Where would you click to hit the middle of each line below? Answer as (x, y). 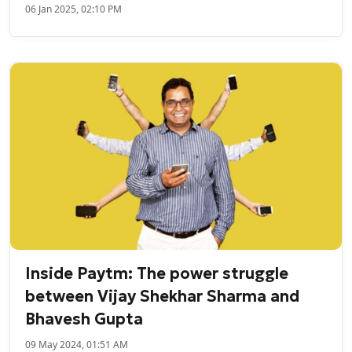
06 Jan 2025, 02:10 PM (74, 9)
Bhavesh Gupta (84, 319)
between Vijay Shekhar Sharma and (163, 297)
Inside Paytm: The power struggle (157, 274)
